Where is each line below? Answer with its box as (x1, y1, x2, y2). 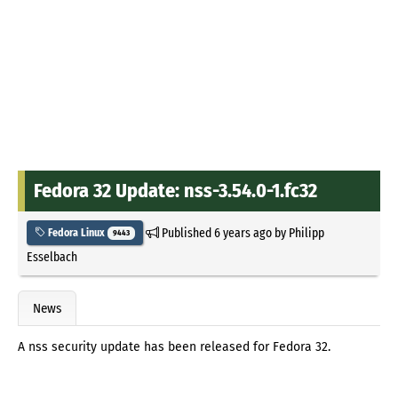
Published (158, 224, 214, 241)
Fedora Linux (45, 226, 107, 239)
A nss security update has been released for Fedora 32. (18, 339, 330, 355)
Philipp (288, 224, 324, 241)
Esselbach (27, 248, 77, 265)
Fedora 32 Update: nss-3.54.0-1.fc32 (34, 178, 317, 203)
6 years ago (213, 224, 272, 241)
